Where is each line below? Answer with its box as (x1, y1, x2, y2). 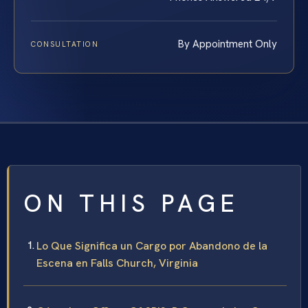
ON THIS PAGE (23, 187, 239, 219)
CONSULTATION (31, 38, 99, 49)
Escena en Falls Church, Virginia (36, 255, 198, 270)
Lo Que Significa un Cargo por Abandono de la (36, 238, 267, 253)
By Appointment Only (178, 36, 277, 51)
